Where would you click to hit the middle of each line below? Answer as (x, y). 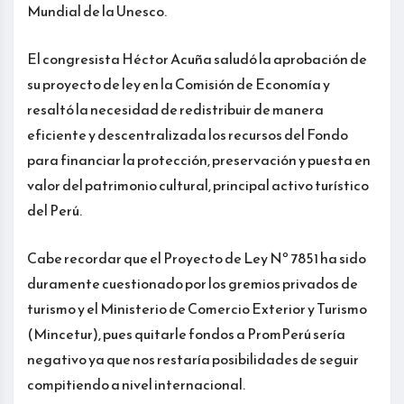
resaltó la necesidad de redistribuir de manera (175, 109)
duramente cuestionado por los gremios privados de (193, 283)
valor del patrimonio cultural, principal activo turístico (198, 184)
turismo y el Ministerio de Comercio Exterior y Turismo (197, 308)
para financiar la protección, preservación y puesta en (199, 159)
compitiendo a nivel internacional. (136, 384)
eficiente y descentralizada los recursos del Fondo (188, 134)
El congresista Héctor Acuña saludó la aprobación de (197, 58)
